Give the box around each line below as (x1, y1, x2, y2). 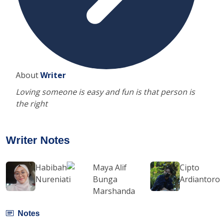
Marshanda (93, 185, 136, 196)
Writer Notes (6, 134, 70, 146)
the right (16, 98, 48, 109)
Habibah (35, 162, 67, 173)
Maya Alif (93, 162, 127, 173)
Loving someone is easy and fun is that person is (16, 86, 195, 97)
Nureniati (35, 173, 71, 185)
